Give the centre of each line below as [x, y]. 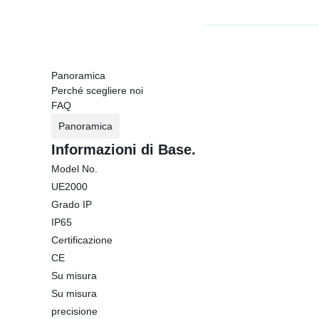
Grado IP [72, 204]
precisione [74, 311]
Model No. [74, 169]
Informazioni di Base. [124, 150]
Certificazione [82, 240]
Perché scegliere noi [97, 90]
